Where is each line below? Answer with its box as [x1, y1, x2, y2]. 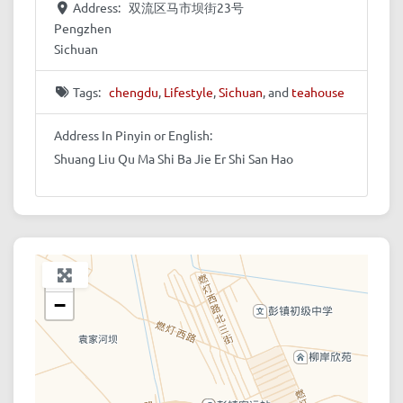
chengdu [108, 84, 158, 101]
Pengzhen [54, 20, 112, 37]
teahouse [291, 84, 345, 101]
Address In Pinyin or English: [54, 127, 212, 144]
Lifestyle [163, 84, 213, 101]
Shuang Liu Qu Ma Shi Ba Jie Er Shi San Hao [54, 150, 293, 167]
